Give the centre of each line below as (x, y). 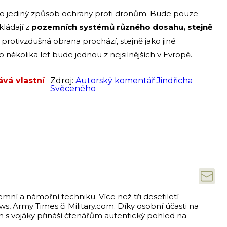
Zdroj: (63, 81)
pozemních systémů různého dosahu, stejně (122, 27)
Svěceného (73, 89)
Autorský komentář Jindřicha (134, 81)
